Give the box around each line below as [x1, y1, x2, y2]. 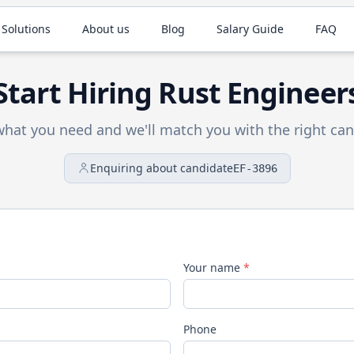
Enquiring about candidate [89, 160, 233, 175]
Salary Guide [217, 21, 284, 36]
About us [82, 21, 130, 36]
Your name [183, 260, 243, 275]
